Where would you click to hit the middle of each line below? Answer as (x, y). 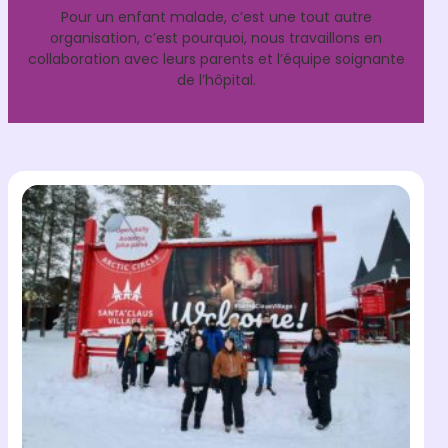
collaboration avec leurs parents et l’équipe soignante (216, 59)
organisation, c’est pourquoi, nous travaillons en (216, 38)
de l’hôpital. (216, 80)
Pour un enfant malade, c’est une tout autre (216, 17)
